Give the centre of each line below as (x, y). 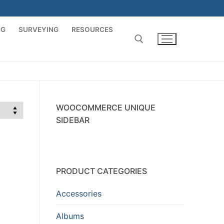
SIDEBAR (73, 120)
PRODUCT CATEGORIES (101, 171)
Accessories (79, 193)
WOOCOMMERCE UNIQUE (106, 107)
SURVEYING (39, 29)
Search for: (27, 80)
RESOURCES (92, 29)
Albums (70, 216)
